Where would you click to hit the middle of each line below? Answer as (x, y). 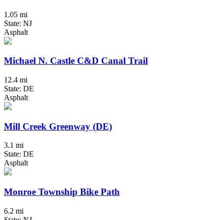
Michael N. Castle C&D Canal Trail (76, 61)
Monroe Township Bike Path (62, 192)
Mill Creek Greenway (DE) (58, 126)
